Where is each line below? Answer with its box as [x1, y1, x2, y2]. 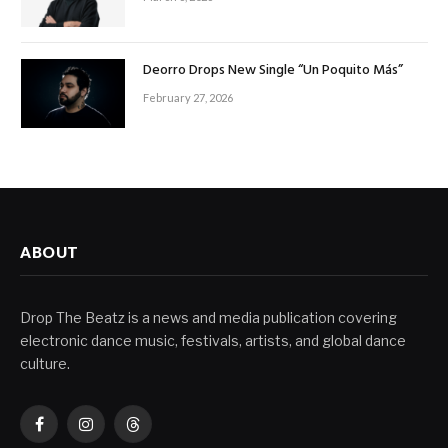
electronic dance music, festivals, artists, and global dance [20, 332, 406, 350]
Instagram [84, 424, 154, 442]
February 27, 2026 [143, 90, 233, 104]
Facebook [37, 424, 105, 442]
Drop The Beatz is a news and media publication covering [20, 309, 397, 327]
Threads [131, 424, 187, 442]
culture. [20, 355, 70, 373]
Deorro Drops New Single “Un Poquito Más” [143, 58, 403, 82]
